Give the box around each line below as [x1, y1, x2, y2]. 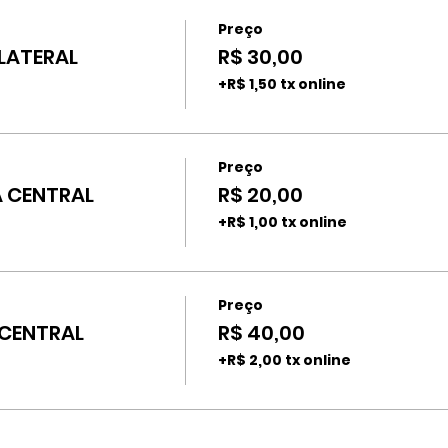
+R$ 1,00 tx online [217, 212, 347, 232]
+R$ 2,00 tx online [217, 350, 351, 370]
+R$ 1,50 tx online [217, 74, 346, 94]
